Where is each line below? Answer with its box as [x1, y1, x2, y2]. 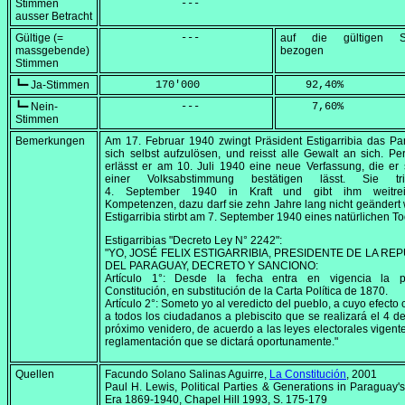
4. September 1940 [105, 185, 217, 199]
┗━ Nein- [15, 100, 58, 114]
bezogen [280, 44, 324, 58]
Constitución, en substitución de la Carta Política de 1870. [105, 285, 388, 298]
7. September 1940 [208, 211, 302, 224]
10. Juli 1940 [177, 160, 245, 174]
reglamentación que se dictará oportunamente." [105, 335, 338, 349]
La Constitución [269, 368, 346, 381]
